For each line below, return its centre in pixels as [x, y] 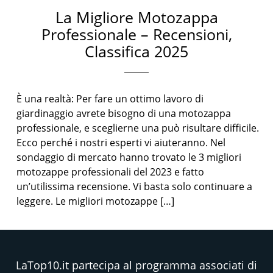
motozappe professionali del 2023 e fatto [111, 172]
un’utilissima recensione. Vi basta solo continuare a [135, 186]
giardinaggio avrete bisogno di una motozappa [124, 113]
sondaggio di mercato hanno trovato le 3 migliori [129, 157]
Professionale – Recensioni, [136, 34]
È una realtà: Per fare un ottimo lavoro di [110, 99]
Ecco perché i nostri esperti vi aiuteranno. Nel [121, 143]
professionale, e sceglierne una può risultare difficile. [138, 128]
